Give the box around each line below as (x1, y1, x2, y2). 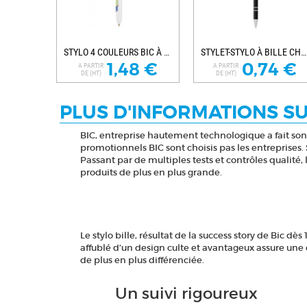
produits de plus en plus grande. (80, 167, 222, 179)
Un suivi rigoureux (114, 284, 258, 304)
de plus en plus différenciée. (80, 254, 204, 267)
